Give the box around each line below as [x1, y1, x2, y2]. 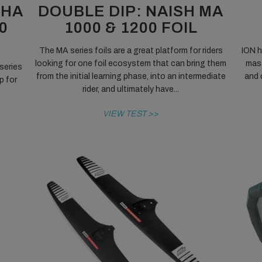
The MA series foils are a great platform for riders [39, 46, 223, 55]
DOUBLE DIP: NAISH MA [38, 2, 224, 19]
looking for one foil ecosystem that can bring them [35, 58, 227, 68]
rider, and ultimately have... [82, 84, 180, 94]
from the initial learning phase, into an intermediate [36, 71, 226, 81]
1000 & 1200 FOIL [64, 19, 198, 36]
